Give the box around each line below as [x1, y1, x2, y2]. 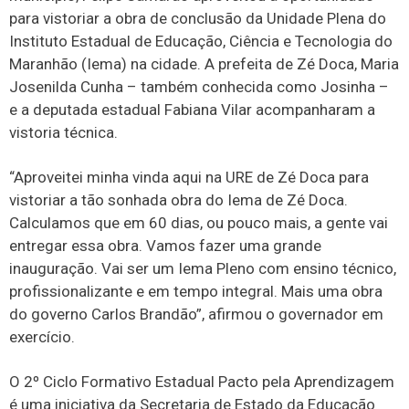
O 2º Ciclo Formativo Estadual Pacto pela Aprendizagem [9, 372, 394, 392]
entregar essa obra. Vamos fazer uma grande [9, 236, 321, 255]
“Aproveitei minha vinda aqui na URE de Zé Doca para [9, 167, 369, 186]
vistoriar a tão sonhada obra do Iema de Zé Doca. [9, 190, 348, 209]
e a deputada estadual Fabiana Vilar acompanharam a [9, 100, 375, 119]
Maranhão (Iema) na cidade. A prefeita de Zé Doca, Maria [9, 54, 399, 73]
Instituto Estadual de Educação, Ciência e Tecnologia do [9, 31, 393, 50]
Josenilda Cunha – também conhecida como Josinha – [9, 77, 389, 96]
